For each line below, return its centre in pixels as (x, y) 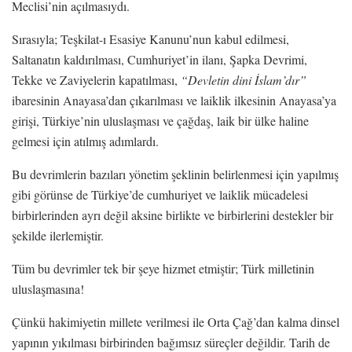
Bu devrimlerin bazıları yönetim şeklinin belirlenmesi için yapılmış (175, 174)
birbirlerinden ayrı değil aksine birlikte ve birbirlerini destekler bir (172, 214)
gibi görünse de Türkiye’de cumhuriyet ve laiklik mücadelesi (160, 194)
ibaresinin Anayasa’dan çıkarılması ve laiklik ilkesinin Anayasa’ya (174, 100)
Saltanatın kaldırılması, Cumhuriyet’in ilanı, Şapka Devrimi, (159, 59)
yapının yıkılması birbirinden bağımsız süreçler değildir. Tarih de (171, 342)
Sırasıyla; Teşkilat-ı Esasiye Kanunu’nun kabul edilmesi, (150, 38)
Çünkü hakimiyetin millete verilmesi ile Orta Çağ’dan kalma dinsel (176, 321)
